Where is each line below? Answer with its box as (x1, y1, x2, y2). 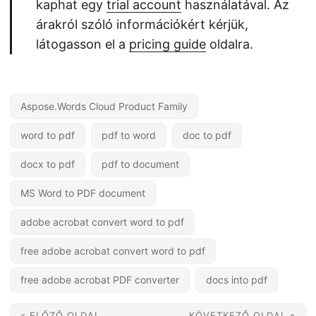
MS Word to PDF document (20, 187, 145, 199)
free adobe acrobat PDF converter (20, 274, 179, 286)
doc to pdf (183, 129, 231, 141)
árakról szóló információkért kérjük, (36, 17, 248, 32)
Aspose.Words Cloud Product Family (20, 100, 188, 112)
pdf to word (102, 129, 156, 141)
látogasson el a (36, 37, 129, 51)
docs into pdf (206, 274, 267, 286)
